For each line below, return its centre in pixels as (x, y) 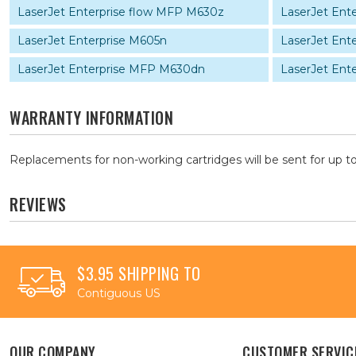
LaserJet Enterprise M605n (92, 41)
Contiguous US (119, 293)
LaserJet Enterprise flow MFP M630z (121, 12)
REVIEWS (38, 204)
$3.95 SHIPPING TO (139, 273)
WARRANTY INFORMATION (91, 118)
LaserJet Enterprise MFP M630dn (111, 69)
